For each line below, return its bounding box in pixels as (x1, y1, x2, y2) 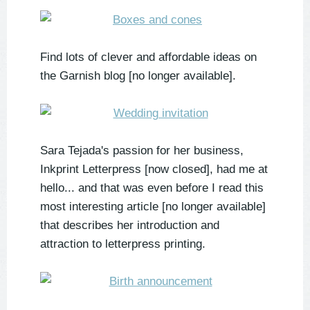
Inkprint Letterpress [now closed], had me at (40, 163, 268, 176)
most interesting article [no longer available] (40, 200, 266, 214)
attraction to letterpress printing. (40, 237, 206, 251)
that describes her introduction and (40, 219, 219, 232)
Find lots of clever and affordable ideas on (40, 51, 257, 64)
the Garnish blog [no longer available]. (40, 69, 236, 83)
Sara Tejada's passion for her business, (40, 144, 244, 158)
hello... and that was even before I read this (40, 181, 264, 195)
